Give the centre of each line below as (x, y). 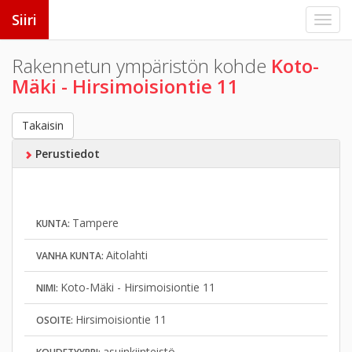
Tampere (95, 223)
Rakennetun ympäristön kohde (141, 66)
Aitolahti (127, 255)
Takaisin (43, 125)
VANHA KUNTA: (71, 256)
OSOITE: (56, 320)
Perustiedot (66, 154)
